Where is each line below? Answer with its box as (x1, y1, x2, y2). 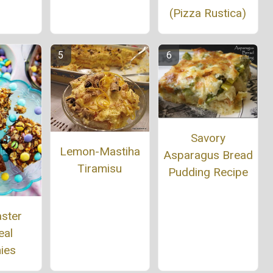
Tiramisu (77, 161, 122, 176)
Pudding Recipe (168, 165, 248, 180)
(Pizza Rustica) (169, 5, 247, 20)
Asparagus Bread (163, 148, 253, 163)
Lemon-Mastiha (59, 144, 140, 159)
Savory (190, 131, 225, 146)
